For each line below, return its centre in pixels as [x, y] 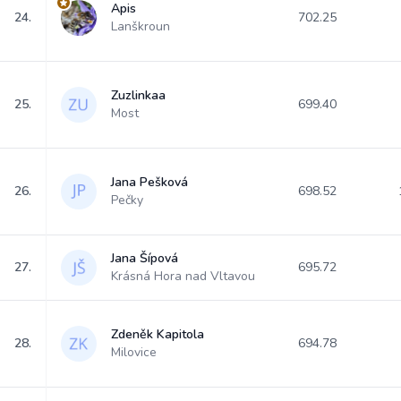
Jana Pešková [149, 182]
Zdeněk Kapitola [158, 334]
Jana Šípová [145, 258]
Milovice [134, 352]
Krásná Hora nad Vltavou [183, 276]
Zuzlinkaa [138, 95]
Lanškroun [141, 26]
